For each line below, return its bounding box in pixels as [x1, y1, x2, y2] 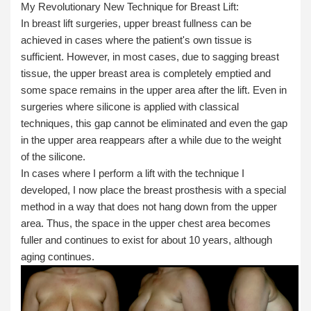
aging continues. [21, 251, 94, 263]
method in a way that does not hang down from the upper [21, 201, 277, 213]
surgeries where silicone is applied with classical [21, 101, 239, 113]
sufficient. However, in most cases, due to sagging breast [21, 51, 279, 63]
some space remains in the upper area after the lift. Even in [21, 84, 287, 96]
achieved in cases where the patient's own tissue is [21, 34, 252, 47]
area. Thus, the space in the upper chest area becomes [21, 217, 271, 230]
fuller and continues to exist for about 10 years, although [21, 234, 272, 246]
